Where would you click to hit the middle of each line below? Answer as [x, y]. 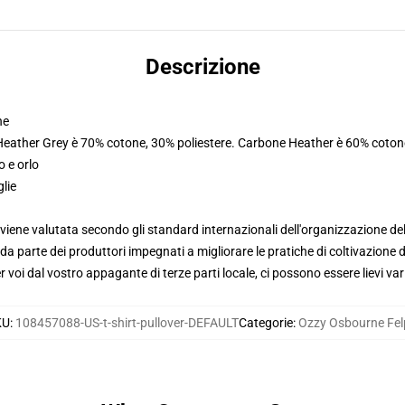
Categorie [265, 323]
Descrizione [202, 67]
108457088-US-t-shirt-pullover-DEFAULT [127, 323]
